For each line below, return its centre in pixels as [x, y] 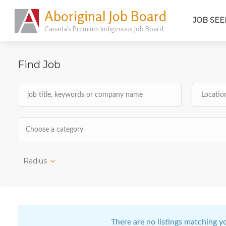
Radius [35, 161]
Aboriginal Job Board [105, 16]
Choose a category [54, 130]
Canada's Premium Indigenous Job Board [104, 29]
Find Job [39, 65]
